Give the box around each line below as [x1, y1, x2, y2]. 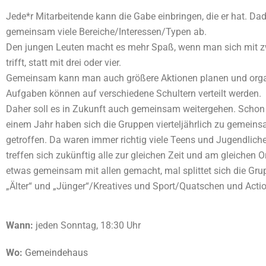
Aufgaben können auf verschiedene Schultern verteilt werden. [6, 87, 261, 99]
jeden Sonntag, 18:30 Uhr [33, 219, 141, 231]
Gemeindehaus [25, 246, 88, 258]
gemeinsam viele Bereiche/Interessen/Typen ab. [6, 26, 207, 37]
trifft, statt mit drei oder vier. [6, 56, 121, 68]
